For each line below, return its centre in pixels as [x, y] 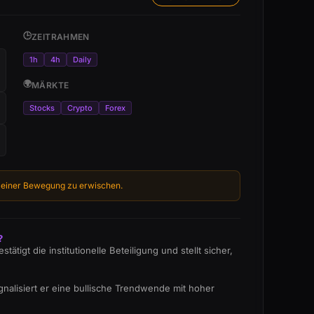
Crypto [80, 108]
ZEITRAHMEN [61, 37]
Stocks [42, 108]
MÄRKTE [50, 85]
